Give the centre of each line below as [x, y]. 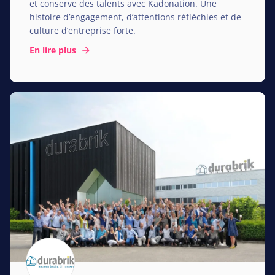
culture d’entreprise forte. [83, 30]
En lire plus [55, 50]
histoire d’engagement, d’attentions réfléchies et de [135, 17]
